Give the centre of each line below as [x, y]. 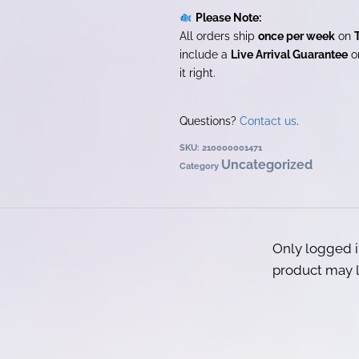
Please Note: [229, 17]
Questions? [210, 121]
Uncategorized [267, 165]
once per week [296, 35]
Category [199, 166]
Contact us [268, 121]
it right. [198, 72]
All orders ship [219, 35]
